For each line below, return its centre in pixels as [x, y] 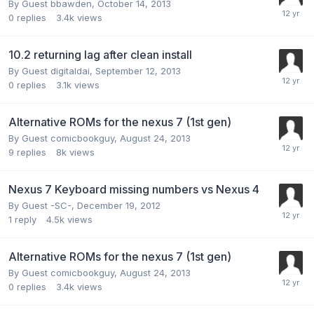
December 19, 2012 [119, 205]
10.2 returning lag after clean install [100, 54]
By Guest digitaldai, [52, 70]
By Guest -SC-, [43, 205]
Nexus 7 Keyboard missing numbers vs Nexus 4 [134, 189]
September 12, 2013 [138, 70]
